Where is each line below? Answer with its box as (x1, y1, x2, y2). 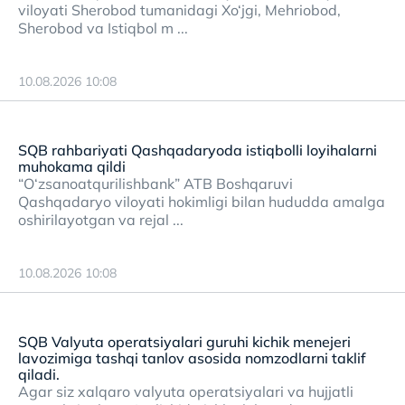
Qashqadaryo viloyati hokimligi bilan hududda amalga (18, 193, 385, 211)
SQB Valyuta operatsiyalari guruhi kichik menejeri (18, 333, 351, 351)
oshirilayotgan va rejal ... (18, 211, 184, 229)
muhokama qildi (18, 157, 126, 175)
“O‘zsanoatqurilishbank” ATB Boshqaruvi (18, 174, 293, 193)
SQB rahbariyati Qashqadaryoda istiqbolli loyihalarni (18, 141, 377, 159)
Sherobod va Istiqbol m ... (18, 19, 188, 37)
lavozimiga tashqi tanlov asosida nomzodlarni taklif (18, 349, 366, 367)
